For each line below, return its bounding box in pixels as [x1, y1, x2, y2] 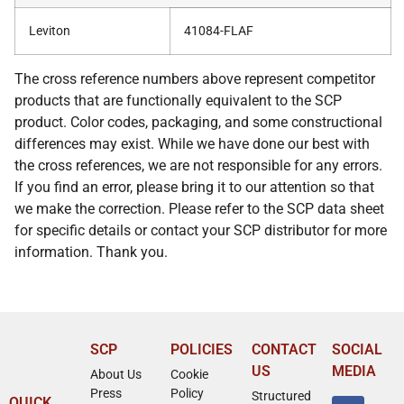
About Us [89, 366, 142, 381]
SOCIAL [332, 340, 383, 358]
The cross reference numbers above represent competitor [14, 69, 375, 87]
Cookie [170, 366, 209, 381]
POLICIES [170, 340, 234, 358]
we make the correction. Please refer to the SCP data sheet [14, 199, 384, 217]
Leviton [29, 23, 70, 39]
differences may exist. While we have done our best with [14, 134, 370, 152]
